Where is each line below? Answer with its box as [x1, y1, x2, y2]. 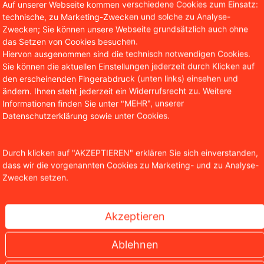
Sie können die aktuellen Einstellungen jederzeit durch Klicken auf [2, 61, 255, 71]
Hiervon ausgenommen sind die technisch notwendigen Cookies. [2, 48, 250, 58]
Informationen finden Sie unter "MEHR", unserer [2, 98, 184, 108]
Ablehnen [111, 238, 159, 250]
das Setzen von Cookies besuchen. [2, 36, 138, 46]
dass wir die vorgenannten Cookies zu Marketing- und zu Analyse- [2, 160, 259, 170]
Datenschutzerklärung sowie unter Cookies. [2, 110, 170, 120]
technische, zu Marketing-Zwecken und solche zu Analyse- [2, 11, 230, 21]
